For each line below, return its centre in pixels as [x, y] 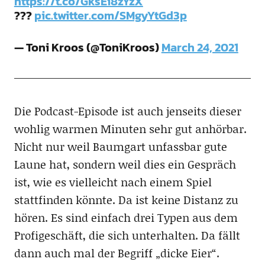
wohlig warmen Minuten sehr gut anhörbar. [130, 129]
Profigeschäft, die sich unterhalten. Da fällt [127, 235]
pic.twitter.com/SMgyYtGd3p [110, 15]
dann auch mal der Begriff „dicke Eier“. [117, 253]
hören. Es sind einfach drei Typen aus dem [126, 217]
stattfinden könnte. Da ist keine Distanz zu [126, 200]
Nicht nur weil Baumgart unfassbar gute [120, 146]
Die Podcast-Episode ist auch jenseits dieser [127, 111]
